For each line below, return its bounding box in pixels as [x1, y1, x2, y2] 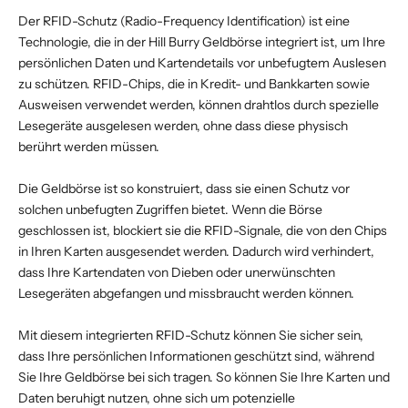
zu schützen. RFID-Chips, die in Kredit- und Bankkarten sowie [18, 75, 370, 92]
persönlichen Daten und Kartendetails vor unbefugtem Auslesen [18, 54, 386, 71]
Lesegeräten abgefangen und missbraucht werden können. [18, 284, 354, 301]
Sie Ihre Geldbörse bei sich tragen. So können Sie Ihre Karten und [18, 368, 390, 385]
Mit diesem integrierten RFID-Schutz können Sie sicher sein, [18, 326, 363, 343]
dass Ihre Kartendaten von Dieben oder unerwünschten [18, 263, 335, 280]
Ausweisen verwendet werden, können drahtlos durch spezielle [18, 96, 379, 113]
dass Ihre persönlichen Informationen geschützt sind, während [18, 347, 374, 364]
